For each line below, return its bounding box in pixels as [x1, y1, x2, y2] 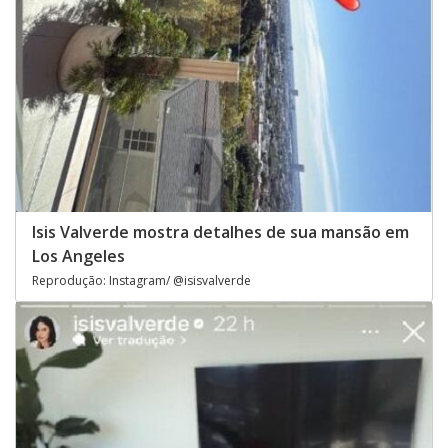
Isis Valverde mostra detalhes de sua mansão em [32, 221, 409, 244]
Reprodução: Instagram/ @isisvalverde [32, 272, 251, 290]
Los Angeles [32, 245, 125, 268]
